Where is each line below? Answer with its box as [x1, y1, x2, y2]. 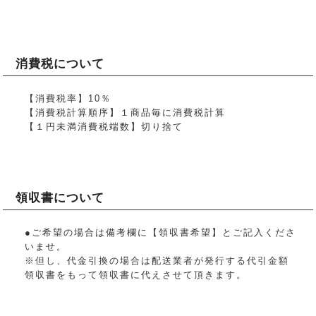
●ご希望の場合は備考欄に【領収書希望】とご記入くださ [25, 226, 297, 238]
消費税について [16, 57, 105, 71]
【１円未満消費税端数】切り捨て [25, 121, 184, 133]
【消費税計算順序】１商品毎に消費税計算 [25, 107, 226, 119]
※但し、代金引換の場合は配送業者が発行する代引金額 [25, 255, 290, 266]
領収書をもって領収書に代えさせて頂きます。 [25, 269, 248, 280]
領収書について [16, 190, 105, 205]
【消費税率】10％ [25, 93, 112, 104]
